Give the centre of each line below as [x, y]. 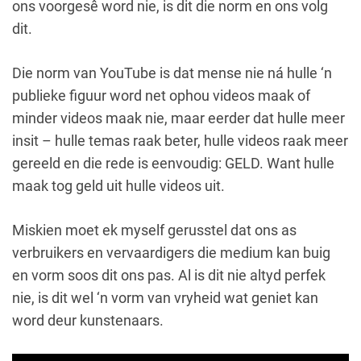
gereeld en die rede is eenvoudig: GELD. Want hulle [173, 163]
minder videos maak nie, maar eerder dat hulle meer [178, 118]
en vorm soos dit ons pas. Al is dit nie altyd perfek [169, 275]
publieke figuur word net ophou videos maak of [161, 95]
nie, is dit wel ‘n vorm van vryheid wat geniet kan [165, 297]
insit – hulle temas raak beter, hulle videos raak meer [180, 140]
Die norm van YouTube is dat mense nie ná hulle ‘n [172, 73]
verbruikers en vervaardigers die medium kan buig [171, 252]
